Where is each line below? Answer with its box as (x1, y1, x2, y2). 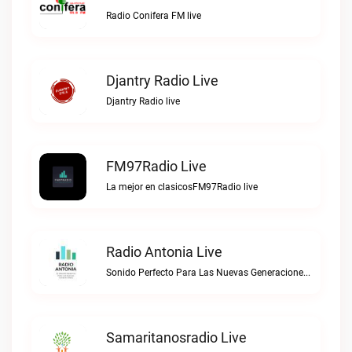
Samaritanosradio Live (106, 329, 247, 346)
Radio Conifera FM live (106, 10, 201, 21)
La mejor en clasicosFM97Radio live (106, 181, 258, 192)
